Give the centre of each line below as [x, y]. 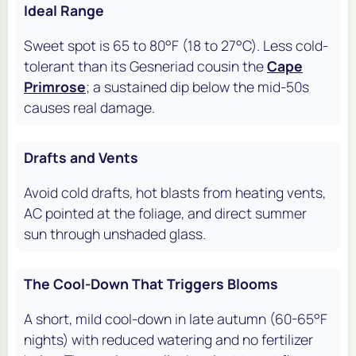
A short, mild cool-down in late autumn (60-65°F [176, 319]
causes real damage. [89, 108]
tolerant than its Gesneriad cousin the [145, 66]
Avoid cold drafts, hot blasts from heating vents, [175, 193]
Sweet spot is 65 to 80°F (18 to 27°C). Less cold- [176, 46]
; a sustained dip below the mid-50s [197, 87]
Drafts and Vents [81, 158]
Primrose [55, 87]
